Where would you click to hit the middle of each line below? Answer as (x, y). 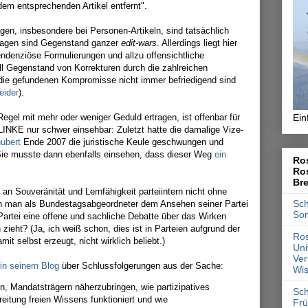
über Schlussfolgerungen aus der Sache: (141, 266)
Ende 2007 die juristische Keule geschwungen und (122, 142)
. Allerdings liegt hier (197, 43)
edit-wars (139, 43)
